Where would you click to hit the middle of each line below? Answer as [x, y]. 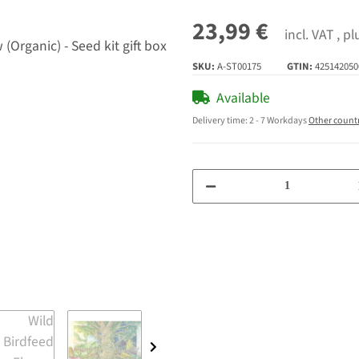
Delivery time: [221, 120]
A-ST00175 [239, 66]
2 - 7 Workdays [279, 120]
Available [243, 98]
